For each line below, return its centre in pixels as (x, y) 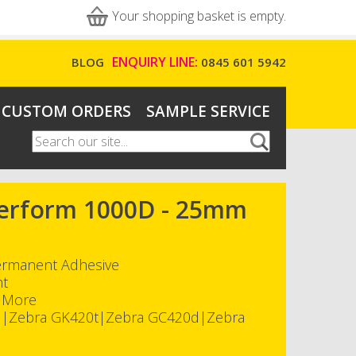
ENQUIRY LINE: (157, 62)
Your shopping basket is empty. (199, 16)
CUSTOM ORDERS (66, 111)
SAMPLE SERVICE (208, 111)
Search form (79, 153)
